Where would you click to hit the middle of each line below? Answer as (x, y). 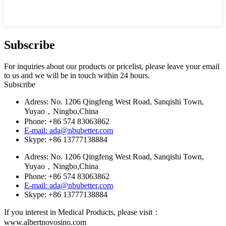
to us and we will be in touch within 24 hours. (77, 75)
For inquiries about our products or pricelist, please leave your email (112, 66)
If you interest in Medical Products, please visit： (82, 212)
